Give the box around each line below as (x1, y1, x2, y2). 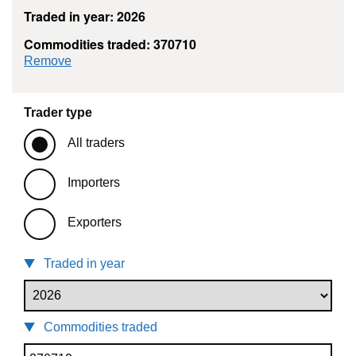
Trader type (24, 106, 92, 120)
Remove (24, 54, 72, 68)
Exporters (68, 215, 122, 230)
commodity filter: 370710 (72, 53, 209, 68)
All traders (68, 136, 125, 150)
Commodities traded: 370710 (24, 35, 196, 54)
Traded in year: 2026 (24, 7, 145, 26)
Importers (68, 176, 120, 190)
